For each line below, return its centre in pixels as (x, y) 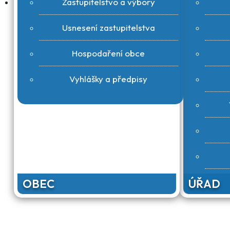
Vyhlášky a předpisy (109, 79)
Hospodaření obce (109, 53)
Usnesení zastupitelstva (108, 27)
